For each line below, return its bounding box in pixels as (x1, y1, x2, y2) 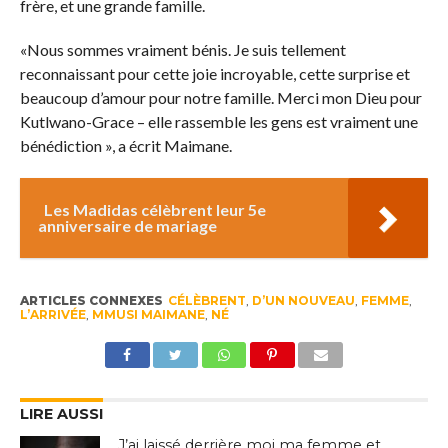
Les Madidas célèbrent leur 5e (43, 200, 266, 220)
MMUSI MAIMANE (91, 307, 205, 323)
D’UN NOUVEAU (251, 293, 355, 309)
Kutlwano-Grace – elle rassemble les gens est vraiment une (19, 112, 418, 132)
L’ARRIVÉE (19, 307, 86, 323)
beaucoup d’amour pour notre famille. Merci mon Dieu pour (19, 88, 422, 108)
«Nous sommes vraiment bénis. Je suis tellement (19, 40, 346, 60)
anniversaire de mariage (37, 216, 217, 236)
